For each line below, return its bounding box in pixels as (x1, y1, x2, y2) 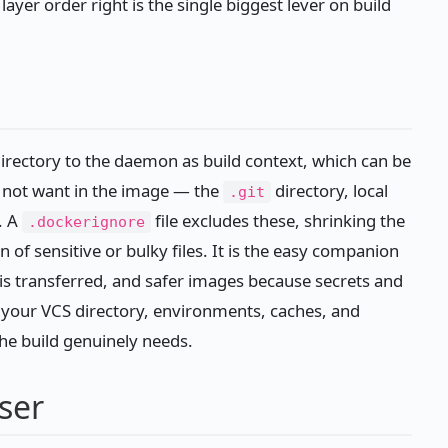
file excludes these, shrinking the (151, 209, 405, 233)
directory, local (271, 179, 388, 203)
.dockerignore (28, 213, 145, 232)
